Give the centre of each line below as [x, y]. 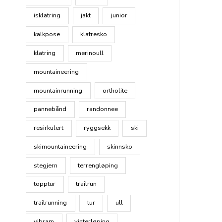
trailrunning [51, 203]
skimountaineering [60, 146]
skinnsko [120, 146]
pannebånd [50, 109]
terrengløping [98, 165]
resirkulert [49, 128]
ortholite [115, 90]
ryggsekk [97, 128]
